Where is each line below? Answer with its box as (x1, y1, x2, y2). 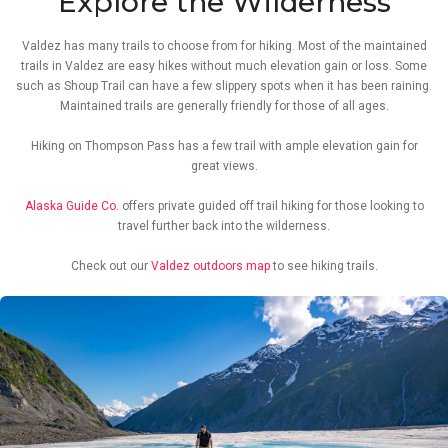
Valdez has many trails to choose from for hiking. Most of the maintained (21, 39, 427, 53)
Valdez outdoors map (150, 259, 270, 273)
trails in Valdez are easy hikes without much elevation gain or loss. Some (21, 59, 427, 73)
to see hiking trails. (269, 259, 378, 273)
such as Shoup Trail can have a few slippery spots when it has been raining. (16, 79, 432, 93)
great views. (190, 159, 258, 173)
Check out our (70, 259, 151, 273)
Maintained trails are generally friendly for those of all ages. (59, 99, 389, 113)
